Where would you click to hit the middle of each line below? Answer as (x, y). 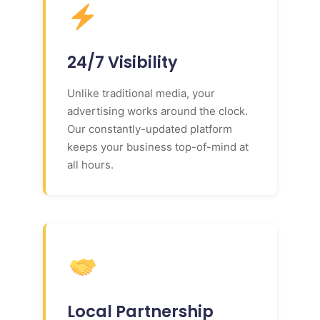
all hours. (90, 164)
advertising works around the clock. (157, 111)
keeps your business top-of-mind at (158, 146)
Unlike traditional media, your (141, 93)
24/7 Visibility (122, 62)
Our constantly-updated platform (150, 129)
